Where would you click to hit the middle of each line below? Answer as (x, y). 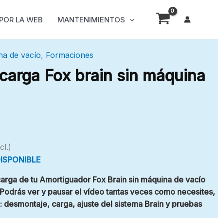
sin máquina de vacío (166, 180)
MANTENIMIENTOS (91, 19)
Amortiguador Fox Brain (83, 180)
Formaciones (69, 55)
